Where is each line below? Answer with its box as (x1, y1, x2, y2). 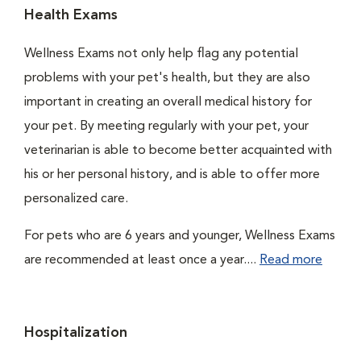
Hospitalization (24, 326, 127, 340)
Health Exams (24, 8, 118, 23)
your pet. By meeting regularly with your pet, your (24, 120, 309, 133)
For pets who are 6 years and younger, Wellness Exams (24, 230, 335, 243)
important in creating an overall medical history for (24, 96, 312, 109)
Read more (259, 254, 322, 267)
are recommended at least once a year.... (24, 254, 259, 267)
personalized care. (24, 193, 128, 205)
